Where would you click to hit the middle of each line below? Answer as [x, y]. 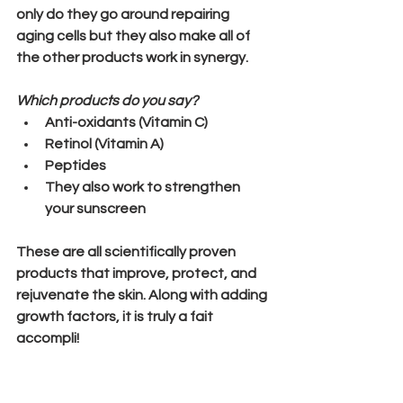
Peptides [76, 166]
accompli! [48, 339]
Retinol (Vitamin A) [104, 144]
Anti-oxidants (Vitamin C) [126, 123]
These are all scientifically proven [127, 252]
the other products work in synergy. [132, 58]
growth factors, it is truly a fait [116, 317]
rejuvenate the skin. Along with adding [143, 296]
